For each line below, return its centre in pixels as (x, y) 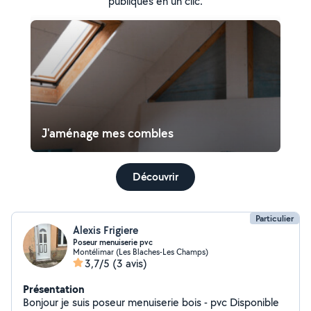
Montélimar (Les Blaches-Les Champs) (141, 252)
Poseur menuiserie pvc (113, 242)
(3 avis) (130, 263)
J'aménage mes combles (108, 133)
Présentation (54, 289)
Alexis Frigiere (106, 230)
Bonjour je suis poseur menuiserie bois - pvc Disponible (126, 302)
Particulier (275, 218)
